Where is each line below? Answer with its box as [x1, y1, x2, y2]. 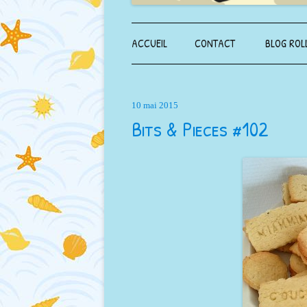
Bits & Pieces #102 [132, 114, 269, 143]
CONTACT [195, 35, 235, 51]
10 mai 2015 [132, 99, 178, 110]
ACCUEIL [132, 35, 167, 51]
